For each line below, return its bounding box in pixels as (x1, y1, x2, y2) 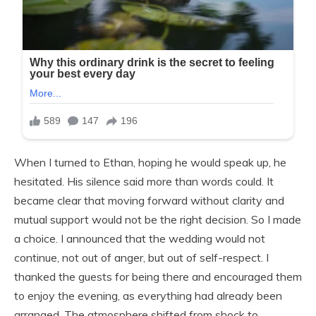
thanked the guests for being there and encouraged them (14, 269, 302, 284)
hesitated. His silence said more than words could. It (14, 174, 274, 188)
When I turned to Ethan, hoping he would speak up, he (14, 154, 286, 169)
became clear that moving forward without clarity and (14, 193, 284, 207)
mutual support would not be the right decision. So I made (14, 212, 301, 226)
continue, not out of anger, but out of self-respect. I (14, 250, 269, 265)
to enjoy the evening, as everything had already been (14, 288, 282, 303)
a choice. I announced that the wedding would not (14, 231, 265, 245)
